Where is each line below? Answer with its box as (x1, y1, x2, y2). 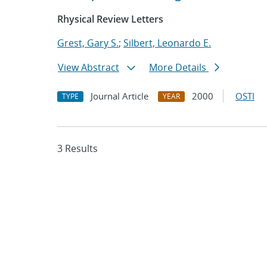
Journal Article (91, 90, 148, 102)
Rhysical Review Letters (57, 13, 163, 26)
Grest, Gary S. (57, 36, 119, 49)
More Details (149, 61, 209, 74)
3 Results (57, 142, 98, 155)
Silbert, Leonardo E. (123, 36, 211, 49)
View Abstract (58, 61, 119, 74)
